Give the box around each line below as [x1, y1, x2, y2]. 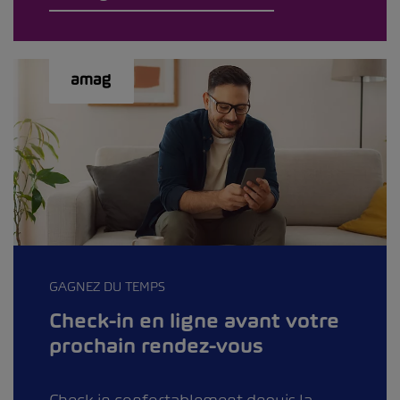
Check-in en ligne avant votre [49, 308, 339, 334]
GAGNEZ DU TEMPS [49, 278, 165, 296]
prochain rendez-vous [49, 333, 263, 359]
